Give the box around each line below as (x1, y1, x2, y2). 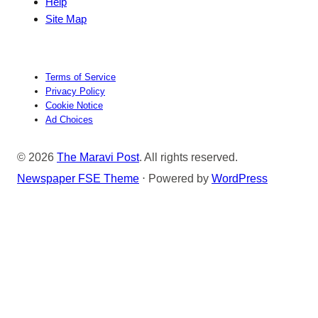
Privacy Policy (45, 85, 105, 97)
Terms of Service (45, 71, 116, 82)
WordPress (212, 171, 268, 185)
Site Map (45, 12, 87, 25)
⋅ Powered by (139, 171, 212, 185)
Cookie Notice (45, 99, 103, 111)
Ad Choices (45, 114, 93, 125)
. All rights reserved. (139, 150, 238, 163)
